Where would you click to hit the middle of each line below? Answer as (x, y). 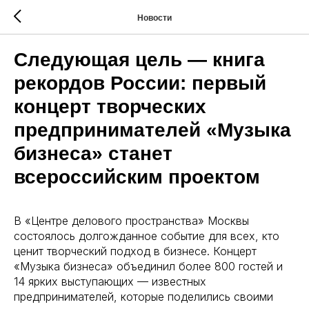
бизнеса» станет (93, 153)
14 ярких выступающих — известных (110, 281)
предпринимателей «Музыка (152, 130)
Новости (154, 18)
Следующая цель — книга (139, 60)
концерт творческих (110, 107)
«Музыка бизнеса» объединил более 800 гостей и (148, 266)
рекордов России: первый (140, 83)
